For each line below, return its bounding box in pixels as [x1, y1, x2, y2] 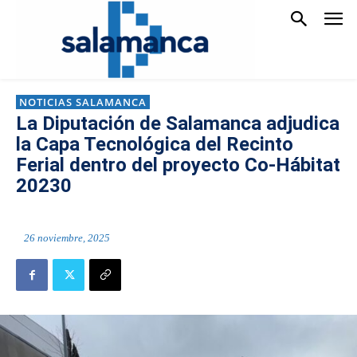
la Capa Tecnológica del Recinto [16, 133, 293, 155]
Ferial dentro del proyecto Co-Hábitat [16, 154, 340, 176]
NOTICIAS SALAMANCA [19, 95, 147, 109]
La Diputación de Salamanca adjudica [16, 112, 339, 135]
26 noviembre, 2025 [24, 232, 110, 245]
